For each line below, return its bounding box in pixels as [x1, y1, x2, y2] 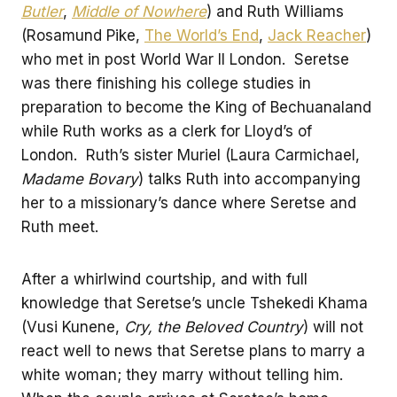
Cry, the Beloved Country [120, 317, 303, 336]
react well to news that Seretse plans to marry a [21, 341, 365, 360]
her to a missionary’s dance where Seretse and [21, 193, 356, 212]
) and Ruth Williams [206, 2, 344, 20]
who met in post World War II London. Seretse [21, 50, 349, 68]
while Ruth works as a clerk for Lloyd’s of [21, 121, 312, 140]
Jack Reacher [268, 26, 366, 44]
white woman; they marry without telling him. [21, 365, 347, 384]
